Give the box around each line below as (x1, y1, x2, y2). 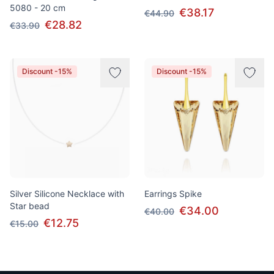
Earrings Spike (144, 188, 202, 199)
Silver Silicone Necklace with (10, 188, 124, 199)
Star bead (10, 201, 50, 211)
